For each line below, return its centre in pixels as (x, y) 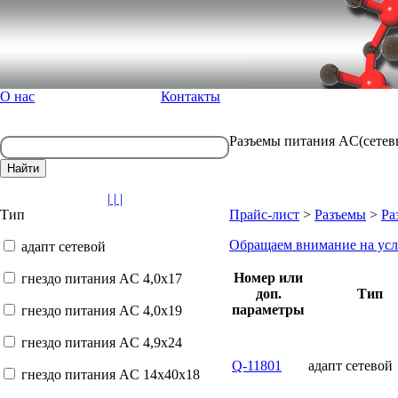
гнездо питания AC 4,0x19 (102, 310)
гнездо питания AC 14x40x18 (111, 374)
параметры (268, 310)
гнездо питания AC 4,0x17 (102, 279)
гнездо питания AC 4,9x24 (102, 342)
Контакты (191, 96)
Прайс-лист (264, 215)
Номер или (268, 278)
